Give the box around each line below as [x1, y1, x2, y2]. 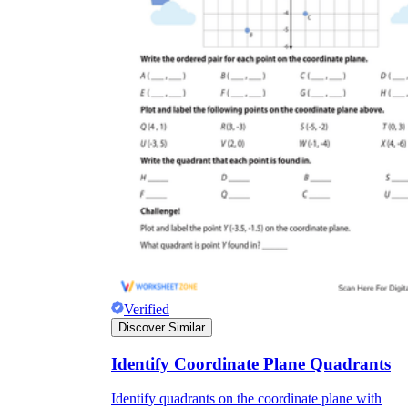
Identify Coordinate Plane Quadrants [111, 353, 391, 373]
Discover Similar [118, 321, 205, 335]
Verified [124, 301, 169, 318]
